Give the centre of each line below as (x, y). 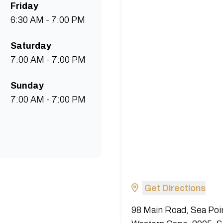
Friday (24, 6)
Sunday (27, 86)
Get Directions (175, 188)
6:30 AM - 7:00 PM (48, 20)
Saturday (31, 46)
